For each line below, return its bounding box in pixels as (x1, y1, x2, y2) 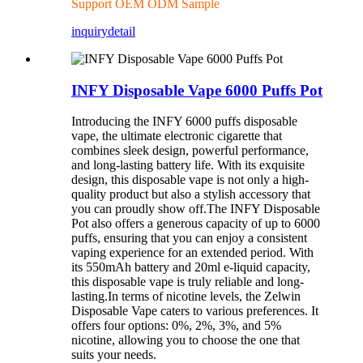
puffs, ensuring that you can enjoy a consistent (71, 231, 307, 246)
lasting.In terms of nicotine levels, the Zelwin (71, 289, 301, 304)
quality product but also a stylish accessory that (71, 187, 310, 202)
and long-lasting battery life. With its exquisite (71, 158, 305, 173)
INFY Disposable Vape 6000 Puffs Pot (71, 81, 322, 99)
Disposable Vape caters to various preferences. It (71, 304, 318, 318)
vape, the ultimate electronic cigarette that (71, 129, 282, 143)
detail (108, 23, 135, 38)
